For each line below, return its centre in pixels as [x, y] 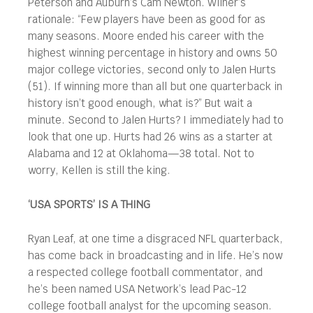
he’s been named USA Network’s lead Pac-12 [137, 289]
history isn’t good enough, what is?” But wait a [140, 103]
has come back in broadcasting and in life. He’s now [155, 255]
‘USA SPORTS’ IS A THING [89, 204]
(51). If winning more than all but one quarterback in [155, 86]
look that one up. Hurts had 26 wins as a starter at [150, 136]
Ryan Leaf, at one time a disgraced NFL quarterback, [155, 238]
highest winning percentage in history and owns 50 [153, 52]
